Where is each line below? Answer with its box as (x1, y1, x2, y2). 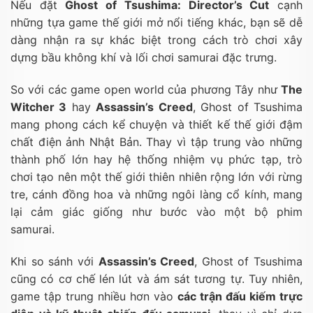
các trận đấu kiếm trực (177, 289, 303, 303)
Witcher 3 (10, 100, 67, 114)
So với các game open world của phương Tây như (10, 82, 281, 96)
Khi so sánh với (10, 254, 99, 268)
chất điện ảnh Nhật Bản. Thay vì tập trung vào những (10, 135, 303, 149)
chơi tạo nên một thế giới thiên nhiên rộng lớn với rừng (10, 170, 303, 184)
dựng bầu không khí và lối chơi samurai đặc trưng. (10, 50, 277, 65)
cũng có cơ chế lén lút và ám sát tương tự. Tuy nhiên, (10, 271, 303, 286)
